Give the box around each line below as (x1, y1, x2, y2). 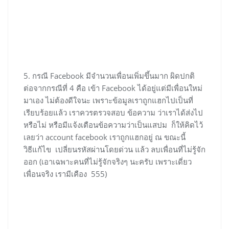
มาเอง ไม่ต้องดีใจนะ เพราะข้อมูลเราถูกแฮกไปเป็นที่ (24, 95, 193, 106)
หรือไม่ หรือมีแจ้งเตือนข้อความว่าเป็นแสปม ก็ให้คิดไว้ (24, 120, 203, 130)
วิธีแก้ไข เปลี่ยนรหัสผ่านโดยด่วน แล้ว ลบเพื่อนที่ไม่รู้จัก (24, 144, 205, 155)
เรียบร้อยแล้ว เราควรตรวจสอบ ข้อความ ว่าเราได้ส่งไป (24, 107, 203, 118)
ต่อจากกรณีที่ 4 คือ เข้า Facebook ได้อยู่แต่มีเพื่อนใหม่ (24, 83, 202, 94)
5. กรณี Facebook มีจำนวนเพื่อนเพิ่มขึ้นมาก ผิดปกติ (24, 71, 195, 81)
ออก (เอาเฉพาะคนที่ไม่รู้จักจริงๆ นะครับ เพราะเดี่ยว (24, 156, 192, 167)
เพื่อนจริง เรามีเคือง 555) (24, 169, 107, 179)
